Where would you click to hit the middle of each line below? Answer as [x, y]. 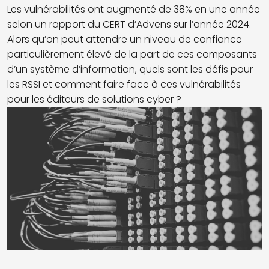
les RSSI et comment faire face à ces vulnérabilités [124, 84]
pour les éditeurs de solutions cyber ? [94, 99]
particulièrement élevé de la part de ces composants [132, 54]
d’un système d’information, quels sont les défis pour [130, 69]
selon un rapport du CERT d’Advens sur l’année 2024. [129, 24]
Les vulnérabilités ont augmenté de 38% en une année [134, 9]
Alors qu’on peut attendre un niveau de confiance [125, 39]
